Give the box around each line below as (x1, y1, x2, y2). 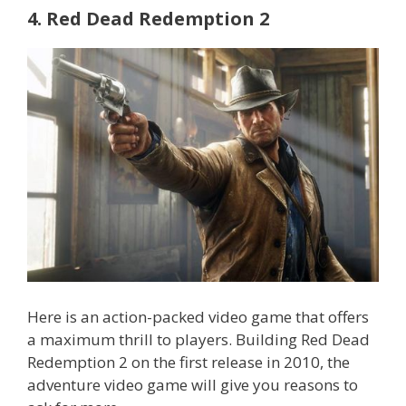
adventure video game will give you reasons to (27, 373, 358, 395)
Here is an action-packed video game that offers (27, 305, 369, 327)
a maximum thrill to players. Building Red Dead (27, 328, 370, 350)
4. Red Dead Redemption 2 (27, 5, 269, 31)
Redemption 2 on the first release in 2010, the (27, 351, 350, 372)
